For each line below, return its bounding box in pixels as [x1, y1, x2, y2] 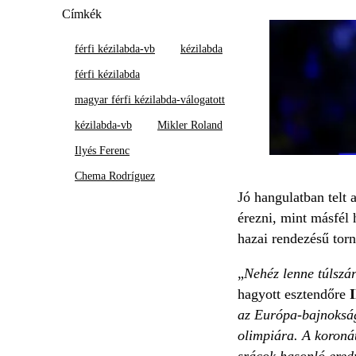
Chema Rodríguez [75, 169, 155, 182]
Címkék [62, 6, 102, 21]
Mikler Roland [157, 118, 222, 131]
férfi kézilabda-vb [75, 42, 155, 55]
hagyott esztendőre [238, 285, 350, 302]
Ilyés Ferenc [75, 144, 130, 157]
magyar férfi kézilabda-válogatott [75, 93, 225, 106]
